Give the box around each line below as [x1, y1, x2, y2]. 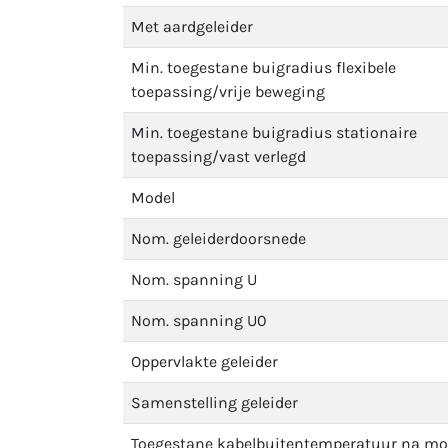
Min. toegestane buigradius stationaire [131, 123, 417, 142]
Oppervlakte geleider [131, 352, 278, 371]
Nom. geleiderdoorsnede [131, 229, 306, 248]
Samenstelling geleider [131, 393, 298, 412]
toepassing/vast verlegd [131, 147, 306, 166]
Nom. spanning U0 [131, 311, 267, 330]
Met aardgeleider [131, 17, 253, 36]
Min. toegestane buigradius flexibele [131, 58, 396, 77]
